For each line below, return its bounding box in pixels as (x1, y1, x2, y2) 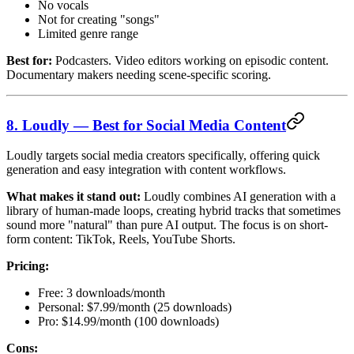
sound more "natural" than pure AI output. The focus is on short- (6, 218, 328, 232)
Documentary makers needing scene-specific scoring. (6, 67, 271, 81)
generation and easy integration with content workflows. (6, 163, 286, 177)
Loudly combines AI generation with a (141, 190, 336, 204)
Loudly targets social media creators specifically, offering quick (6, 149, 320, 163)
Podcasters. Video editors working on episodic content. (52, 53, 329, 67)
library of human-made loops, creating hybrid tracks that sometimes (6, 204, 341, 218)
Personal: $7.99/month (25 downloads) (38, 300, 232, 314)
